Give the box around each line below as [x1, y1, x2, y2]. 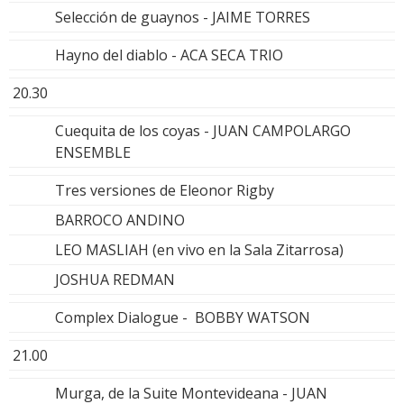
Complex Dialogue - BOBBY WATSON [55, 308, 310, 328]
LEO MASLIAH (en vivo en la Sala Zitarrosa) [55, 240, 344, 261]
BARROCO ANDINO [55, 210, 185, 231]
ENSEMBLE [55, 142, 131, 163]
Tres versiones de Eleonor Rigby [55, 180, 274, 201]
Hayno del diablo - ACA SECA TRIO [55, 45, 283, 66]
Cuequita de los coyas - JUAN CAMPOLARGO [55, 121, 351, 142]
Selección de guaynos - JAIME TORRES [55, 7, 310, 28]
